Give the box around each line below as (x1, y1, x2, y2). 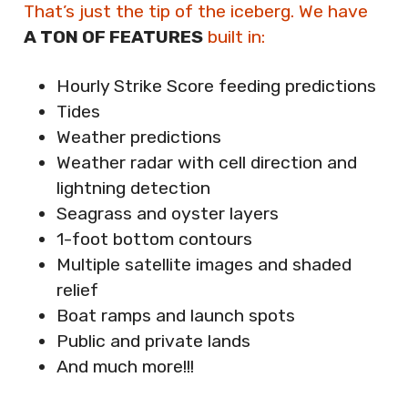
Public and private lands (56, 330, 250, 352)
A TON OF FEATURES (24, 26, 203, 48)
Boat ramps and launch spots (56, 304, 295, 326)
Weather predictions (56, 126, 221, 148)
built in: (203, 26, 265, 48)
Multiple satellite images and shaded (56, 253, 352, 275)
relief (56, 279, 98, 301)
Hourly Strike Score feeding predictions (56, 75, 376, 97)
